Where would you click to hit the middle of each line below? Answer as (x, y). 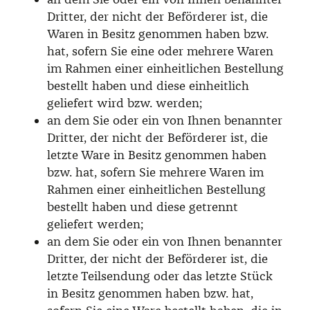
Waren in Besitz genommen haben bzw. (158, 34)
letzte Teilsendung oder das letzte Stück (160, 276)
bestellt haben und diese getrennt (143, 207)
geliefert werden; (95, 224)
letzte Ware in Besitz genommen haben (157, 155)
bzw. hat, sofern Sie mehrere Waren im (155, 172)
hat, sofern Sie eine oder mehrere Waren (160, 51)
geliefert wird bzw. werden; (125, 103)
